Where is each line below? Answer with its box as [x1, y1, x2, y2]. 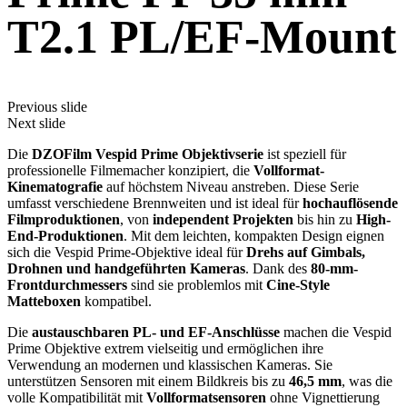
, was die [342, 373, 392, 390]
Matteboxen [7, 293, 81, 310]
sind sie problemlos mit [127, 277, 266, 293]
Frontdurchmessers [7, 277, 127, 293]
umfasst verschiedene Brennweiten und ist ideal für [7, 195, 303, 212]
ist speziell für [263, 146, 346, 163]
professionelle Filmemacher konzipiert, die [7, 163, 253, 179]
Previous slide [7, 99, 87, 115]
